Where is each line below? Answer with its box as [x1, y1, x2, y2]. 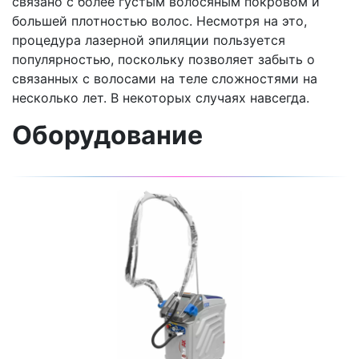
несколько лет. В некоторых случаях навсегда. [12, 90, 309, 107]
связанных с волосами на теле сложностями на [12, 71, 317, 87]
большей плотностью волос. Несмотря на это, [12, 13, 307, 30]
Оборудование [12, 119, 203, 151]
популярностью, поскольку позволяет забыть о [12, 51, 315, 68]
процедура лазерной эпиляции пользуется [12, 32, 285, 49]
